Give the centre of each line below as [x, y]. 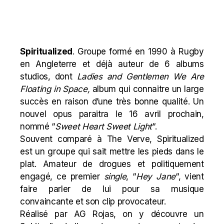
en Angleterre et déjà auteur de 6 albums [112, 64]
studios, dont [48, 76]
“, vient [189, 176]
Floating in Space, [56, 89]
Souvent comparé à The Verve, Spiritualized [112, 139]
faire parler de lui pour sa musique [112, 189]
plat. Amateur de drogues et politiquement [112, 164]
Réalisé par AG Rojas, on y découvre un [112, 214]
